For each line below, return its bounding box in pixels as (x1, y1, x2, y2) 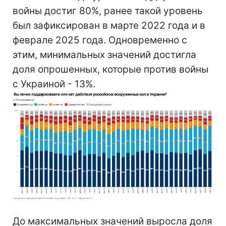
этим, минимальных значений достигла (13, 48, 196, 61)
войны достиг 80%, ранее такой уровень (13, 5, 203, 17)
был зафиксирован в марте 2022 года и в (13, 19, 205, 31)
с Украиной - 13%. (13, 78, 95, 90)
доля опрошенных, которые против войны (13, 63, 208, 75)
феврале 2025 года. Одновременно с (13, 34, 187, 46)
